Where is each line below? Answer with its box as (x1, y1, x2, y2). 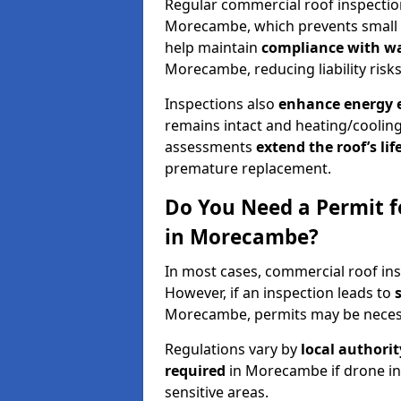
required (165, 360, 226, 380)
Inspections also (165, 93, 278, 114)
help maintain (165, 37, 261, 57)
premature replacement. (165, 158, 331, 178)
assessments (165, 136, 256, 157)
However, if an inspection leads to (165, 282, 395, 303)
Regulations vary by (165, 338, 301, 359)
